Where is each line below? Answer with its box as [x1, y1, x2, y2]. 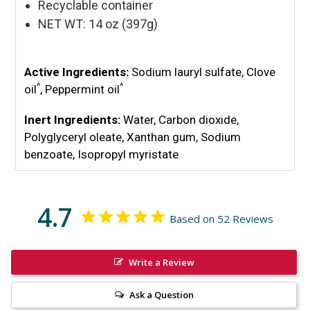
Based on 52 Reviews [169, 212, 273, 226]
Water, [120, 113, 158, 127]
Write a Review [128, 256, 194, 269]
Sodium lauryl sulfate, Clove [131, 64, 275, 79]
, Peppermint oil [40, 82, 120, 96]
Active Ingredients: [24, 64, 131, 79]
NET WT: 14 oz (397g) [38, 16, 161, 31]
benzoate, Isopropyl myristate [24, 147, 179, 162]
